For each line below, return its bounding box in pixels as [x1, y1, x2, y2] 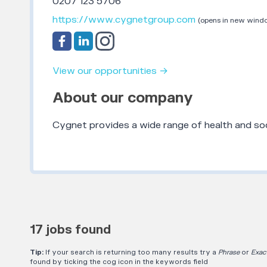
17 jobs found [29, 222, 111, 238]
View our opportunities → [52, 65, 168, 77]
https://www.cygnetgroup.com [52, 13, 195, 26]
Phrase [218, 248, 240, 257]
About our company [52, 89, 193, 108]
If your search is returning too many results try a [43, 248, 218, 257]
